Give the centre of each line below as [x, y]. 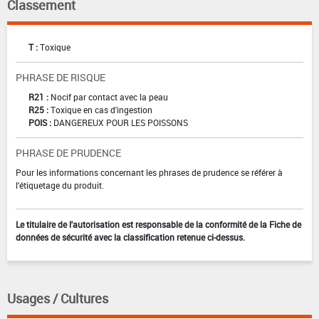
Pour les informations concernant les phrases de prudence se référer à [149, 172]
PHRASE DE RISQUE [61, 77]
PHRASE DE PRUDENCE [68, 152]
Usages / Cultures [58, 298]
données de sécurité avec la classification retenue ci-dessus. [130, 237]
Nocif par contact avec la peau [109, 96]
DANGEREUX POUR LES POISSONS [121, 122]
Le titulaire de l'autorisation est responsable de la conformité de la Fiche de [158, 224]
